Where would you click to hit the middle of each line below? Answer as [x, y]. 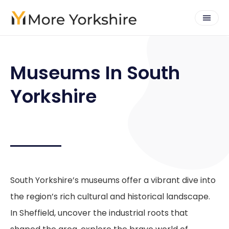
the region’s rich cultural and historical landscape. [110, 197]
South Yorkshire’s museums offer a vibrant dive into [113, 180]
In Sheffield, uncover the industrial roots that [99, 213]
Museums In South [95, 73]
